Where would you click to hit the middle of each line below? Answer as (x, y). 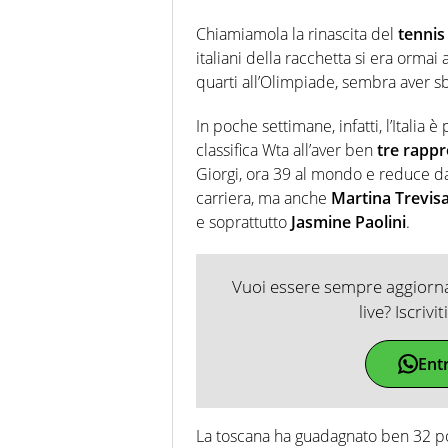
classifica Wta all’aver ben (286, 149)
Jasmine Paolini (348, 221)
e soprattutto (243, 221)
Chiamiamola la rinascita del (297, 33)
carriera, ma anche (263, 197)
